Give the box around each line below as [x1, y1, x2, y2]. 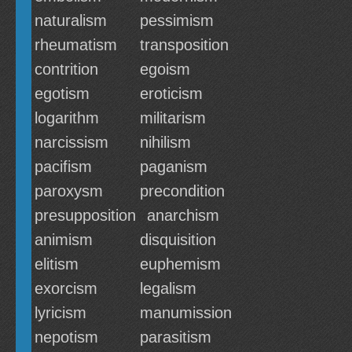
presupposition [35, 207, 136, 224]
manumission [140, 304, 232, 321]
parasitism [140, 328, 211, 346]
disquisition [140, 231, 216, 248]
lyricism [35, 304, 86, 321]
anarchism [147, 207, 219, 224]
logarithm [35, 109, 99, 126]
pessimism [140, 12, 214, 29]
